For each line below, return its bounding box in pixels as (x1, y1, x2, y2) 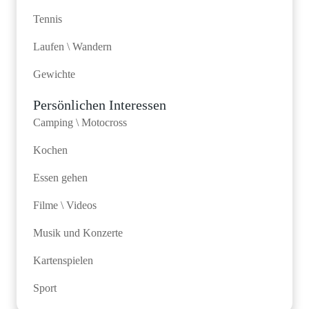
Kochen (33, 144, 68, 156)
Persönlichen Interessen (33, 97, 166, 112)
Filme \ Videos (33, 199, 97, 211)
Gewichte (33, 68, 75, 80)
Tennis (33, 13, 62, 25)
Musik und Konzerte (33, 227, 123, 239)
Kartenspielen (33, 255, 93, 266)
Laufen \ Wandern (33, 41, 112, 52)
